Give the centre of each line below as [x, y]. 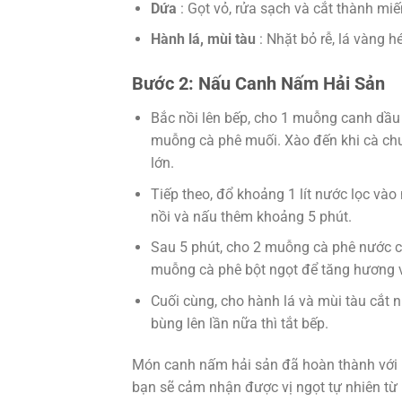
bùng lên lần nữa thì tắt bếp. [239, 323]
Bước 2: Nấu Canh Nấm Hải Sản [258, 84]
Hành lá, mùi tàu [205, 39]
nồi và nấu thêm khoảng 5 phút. [251, 216]
